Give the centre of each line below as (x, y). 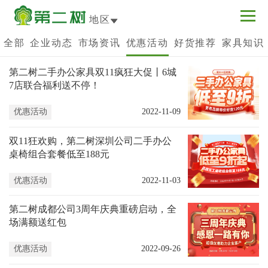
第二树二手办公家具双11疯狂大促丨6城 (92, 72)
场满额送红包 (37, 223)
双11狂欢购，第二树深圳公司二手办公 (90, 141)
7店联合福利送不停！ (54, 86)
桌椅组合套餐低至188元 (59, 154)
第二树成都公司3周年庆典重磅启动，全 (92, 209)
